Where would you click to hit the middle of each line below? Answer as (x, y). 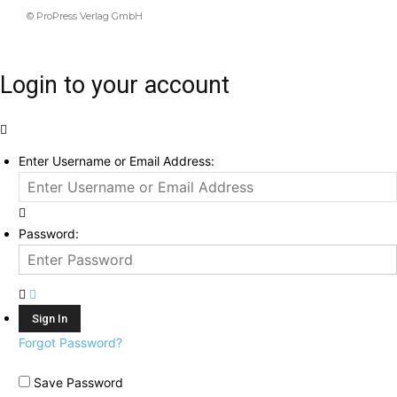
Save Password (78, 383)
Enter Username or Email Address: (117, 161)
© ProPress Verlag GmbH (85, 16)
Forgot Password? (70, 343)
